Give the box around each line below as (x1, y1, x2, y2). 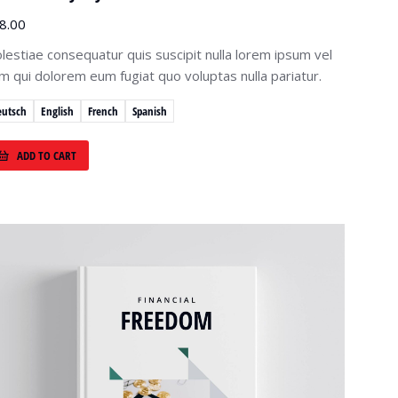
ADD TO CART (17, 147, 76, 163)
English (41, 102, 74, 119)
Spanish (132, 102, 167, 119)
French (88, 102, 118, 119)
